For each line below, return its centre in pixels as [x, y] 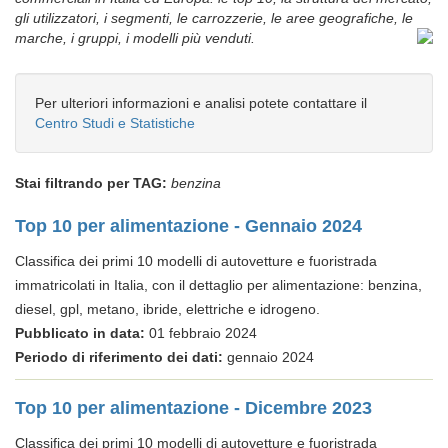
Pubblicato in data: [80, 333]
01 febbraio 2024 [201, 333]
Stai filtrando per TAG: [91, 183]
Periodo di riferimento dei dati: [119, 357]
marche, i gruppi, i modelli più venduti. [135, 38]
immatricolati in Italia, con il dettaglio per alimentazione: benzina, [218, 285]
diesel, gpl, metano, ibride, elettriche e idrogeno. [167, 309]
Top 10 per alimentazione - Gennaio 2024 [188, 226]
